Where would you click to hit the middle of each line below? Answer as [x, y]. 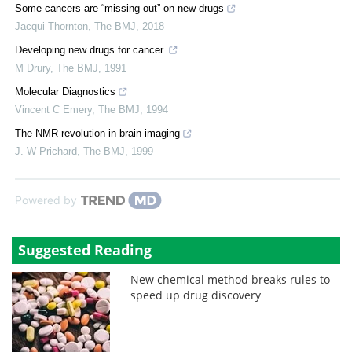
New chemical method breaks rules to [231, 280]
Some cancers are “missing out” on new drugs [119, 9]
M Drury [33, 68]
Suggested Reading [85, 250]
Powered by [46, 200]
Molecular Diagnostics [65, 92]
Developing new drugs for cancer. [90, 50]
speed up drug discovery [196, 295]
